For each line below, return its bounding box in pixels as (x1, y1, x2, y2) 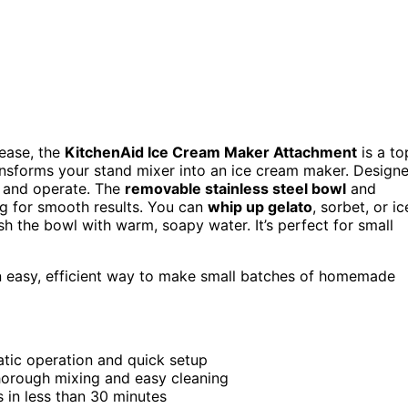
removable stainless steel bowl (125, 179, 346, 199)
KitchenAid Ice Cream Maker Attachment (65, 143, 357, 162)
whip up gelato (208, 198, 312, 217)
